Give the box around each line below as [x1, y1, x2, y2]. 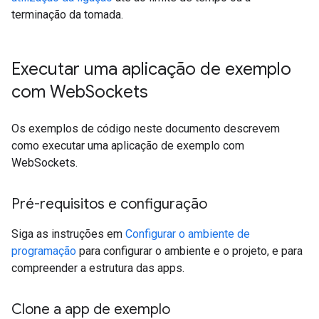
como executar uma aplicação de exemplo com [11, 139, 244, 152]
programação [11, 244, 79, 258]
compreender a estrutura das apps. [11, 261, 184, 275]
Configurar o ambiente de [125, 227, 250, 241]
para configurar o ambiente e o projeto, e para [79, 244, 303, 258]
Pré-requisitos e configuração [11, 195, 207, 213]
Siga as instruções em [11, 227, 125, 241]
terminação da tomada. [11, 8, 123, 21]
